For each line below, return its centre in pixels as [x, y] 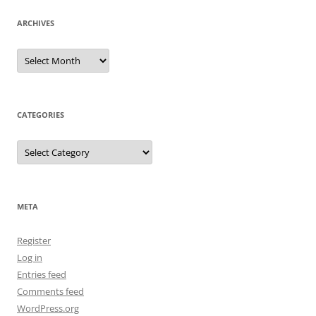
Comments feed [50, 292]
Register [34, 241]
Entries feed [42, 275]
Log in [30, 258]
